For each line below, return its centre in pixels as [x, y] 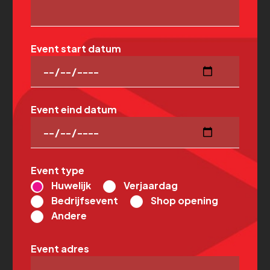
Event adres [60, 249]
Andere [69, 216]
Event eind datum [74, 109]
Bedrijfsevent [85, 201]
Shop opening [184, 201]
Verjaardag [151, 185]
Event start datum [76, 49]
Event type [58, 170]
